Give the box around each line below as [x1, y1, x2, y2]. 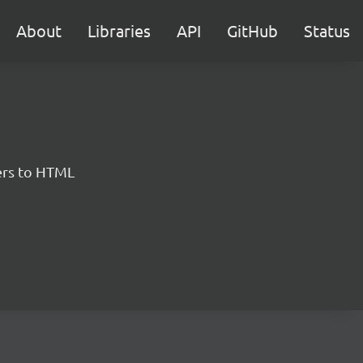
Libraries [88, 20, 151, 41]
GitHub [227, 20, 278, 41]
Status [304, 20, 350, 41]
